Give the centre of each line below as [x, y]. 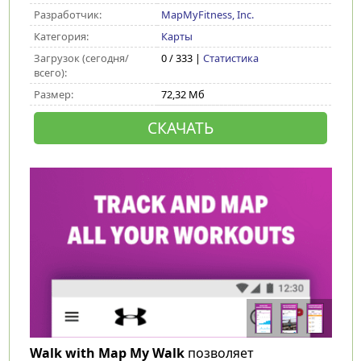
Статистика [230, 58]
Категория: [61, 36]
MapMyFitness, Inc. [207, 15]
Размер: [53, 94]
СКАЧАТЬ [180, 128]
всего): [50, 73]
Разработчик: [67, 15]
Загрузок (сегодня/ [81, 58]
